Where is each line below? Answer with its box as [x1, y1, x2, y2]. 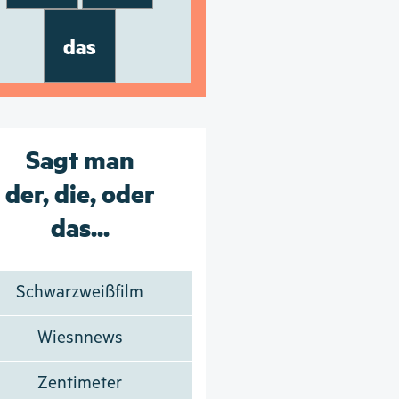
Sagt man [25, 141, 134, 175]
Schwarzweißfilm [16, 281, 144, 303]
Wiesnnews [37, 327, 123, 348]
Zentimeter [37, 372, 123, 394]
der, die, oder [4, 175, 155, 209]
